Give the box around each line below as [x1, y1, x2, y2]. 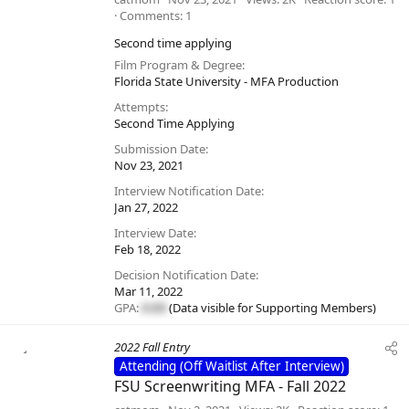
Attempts [114, 99, 165, 116]
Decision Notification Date [114, 267, 256, 284]
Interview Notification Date [114, 183, 261, 200]
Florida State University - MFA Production [114, 73, 339, 90]
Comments [120, 7, 180, 25]
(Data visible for [166, 299, 256, 317]
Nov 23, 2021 [114, 157, 184, 174]
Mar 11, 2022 [114, 283, 183, 300]
